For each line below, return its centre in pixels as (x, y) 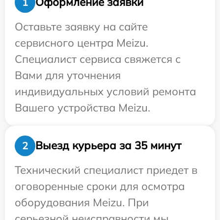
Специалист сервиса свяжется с (98, 59)
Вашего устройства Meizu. (82, 107)
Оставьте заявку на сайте (81, 26)
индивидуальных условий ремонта (105, 91)
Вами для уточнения (68, 75)
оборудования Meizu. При (82, 202)
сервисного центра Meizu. (82, 42)
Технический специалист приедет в (106, 170)
